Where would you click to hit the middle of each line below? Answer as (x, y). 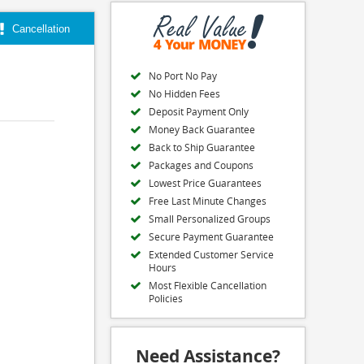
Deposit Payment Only (199, 111)
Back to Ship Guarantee (202, 147)
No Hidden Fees (184, 93)
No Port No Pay (183, 76)
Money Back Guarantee (202, 129)
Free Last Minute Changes (208, 201)
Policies (166, 298)
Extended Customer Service (211, 254)
